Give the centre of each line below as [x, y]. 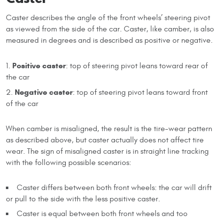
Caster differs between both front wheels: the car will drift [114, 187]
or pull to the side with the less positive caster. [83, 199]
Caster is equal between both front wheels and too [102, 213]
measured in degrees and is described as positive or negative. [109, 40]
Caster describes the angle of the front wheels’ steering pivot [108, 17]
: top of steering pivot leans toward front [140, 92]
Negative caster [44, 92]
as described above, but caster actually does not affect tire [105, 140]
